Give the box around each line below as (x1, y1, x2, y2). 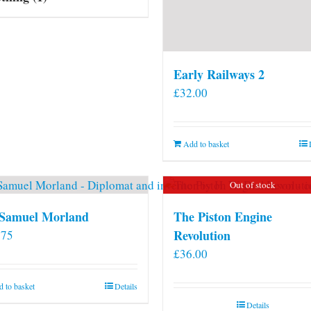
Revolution (174, 226, 230, 244)
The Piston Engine (174, 207, 272, 226)
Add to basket (183, 137, 229, 149)
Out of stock (230, 178, 276, 191)
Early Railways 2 (174, 65, 264, 83)
